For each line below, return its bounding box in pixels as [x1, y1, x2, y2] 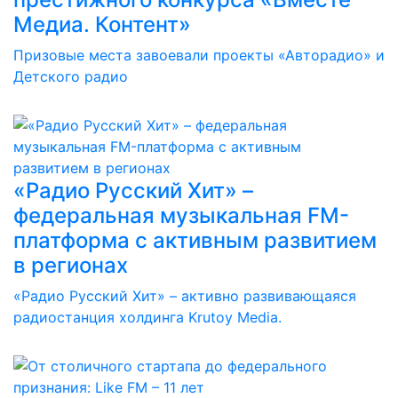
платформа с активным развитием [13, 227, 377, 253]
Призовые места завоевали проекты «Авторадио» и [13, 46, 385, 64]
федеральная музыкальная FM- [13, 203, 349, 228]
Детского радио [13, 68, 128, 85]
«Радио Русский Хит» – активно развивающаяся [13, 287, 356, 305]
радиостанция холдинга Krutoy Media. [13, 308, 282, 326]
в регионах [13, 252, 128, 278]
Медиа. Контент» [13, 12, 191, 37]
